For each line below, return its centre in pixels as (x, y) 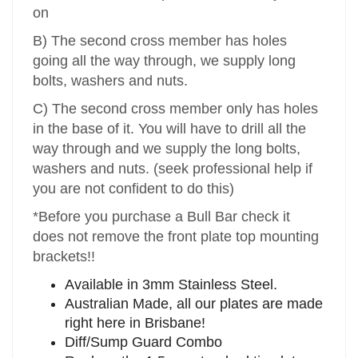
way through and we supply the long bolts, (167, 149)
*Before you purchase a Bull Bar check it (162, 217)
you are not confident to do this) (134, 189)
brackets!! (64, 257)
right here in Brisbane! (135, 323)
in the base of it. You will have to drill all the (170, 129)
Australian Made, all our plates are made (194, 304)
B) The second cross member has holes (160, 41)
